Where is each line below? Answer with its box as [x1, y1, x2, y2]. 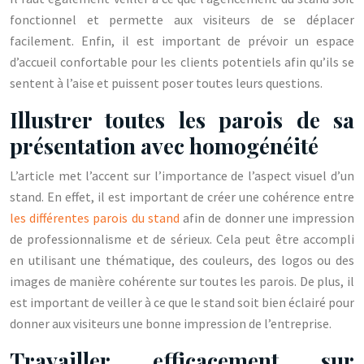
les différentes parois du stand [10, 210, 180, 226]
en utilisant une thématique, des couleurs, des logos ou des [10, 252, 354, 268]
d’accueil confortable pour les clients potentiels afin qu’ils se [10, 54, 354, 70]
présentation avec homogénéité [10, 131, 318, 160]
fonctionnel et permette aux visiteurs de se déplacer [10, 11, 354, 28]
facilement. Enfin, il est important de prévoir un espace [10, 32, 354, 49]
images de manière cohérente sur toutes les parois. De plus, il [10, 273, 354, 289]
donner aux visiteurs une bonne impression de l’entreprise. [10, 315, 331, 331]
